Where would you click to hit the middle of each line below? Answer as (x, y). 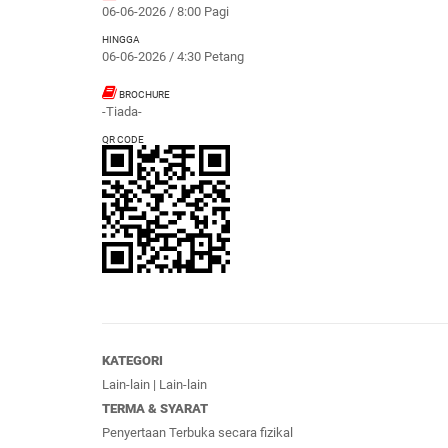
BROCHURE (143, 94)
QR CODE (123, 139)
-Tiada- (122, 111)
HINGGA (121, 39)
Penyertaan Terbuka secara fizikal (197, 432)
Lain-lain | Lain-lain (154, 384)
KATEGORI (132, 360)
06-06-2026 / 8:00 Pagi (165, 11)
